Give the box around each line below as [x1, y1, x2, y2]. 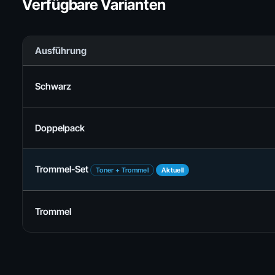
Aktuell [161, 165, 184, 174]
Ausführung [35, 45, 87, 56]
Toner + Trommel [96, 165, 149, 174]
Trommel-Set [35, 163, 88, 175]
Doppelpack [35, 122, 85, 134]
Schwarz [35, 80, 71, 92]
